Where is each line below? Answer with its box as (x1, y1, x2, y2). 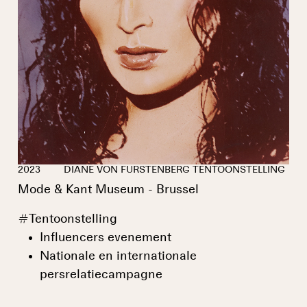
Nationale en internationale (40, 249, 197, 262)
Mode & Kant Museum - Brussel (18, 183, 199, 196)
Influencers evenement (40, 231, 171, 244)
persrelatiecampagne (40, 268, 162, 281)
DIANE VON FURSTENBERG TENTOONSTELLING (61, 164, 285, 175)
